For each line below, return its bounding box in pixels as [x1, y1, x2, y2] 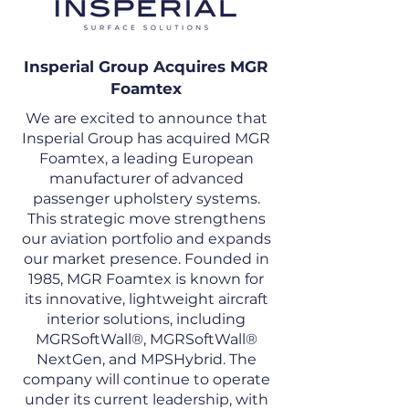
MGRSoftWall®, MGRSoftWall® [35, 330, 257, 348]
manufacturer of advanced [48, 170, 244, 187]
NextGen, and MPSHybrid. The [36, 351, 257, 368]
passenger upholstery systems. [32, 190, 260, 207]
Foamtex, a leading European [38, 150, 254, 167]
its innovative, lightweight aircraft [24, 290, 268, 308]
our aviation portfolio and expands [21, 230, 271, 247]
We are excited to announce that [25, 110, 267, 127]
